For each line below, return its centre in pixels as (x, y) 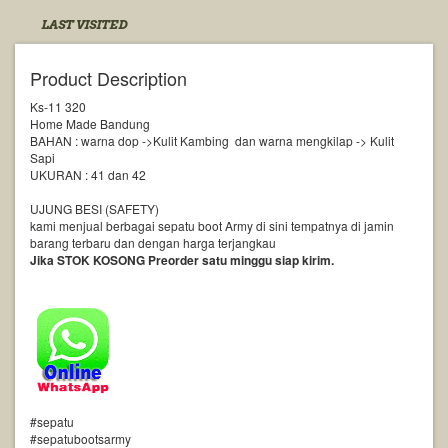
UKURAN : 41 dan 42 (88, 175)
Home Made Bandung (90, 124)
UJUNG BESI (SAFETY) (94, 209)
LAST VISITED (84, 25)
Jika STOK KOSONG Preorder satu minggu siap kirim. (182, 260)
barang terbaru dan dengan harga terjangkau (153, 243)
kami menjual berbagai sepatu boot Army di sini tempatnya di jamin (212, 226)
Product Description (108, 78)
